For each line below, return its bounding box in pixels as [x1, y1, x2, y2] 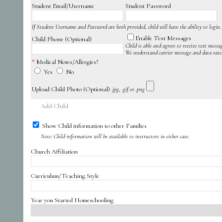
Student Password [125, 1, 171, 10]
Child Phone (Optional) [32, 35, 92, 43]
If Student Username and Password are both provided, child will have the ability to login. [32, 23, 221, 30]
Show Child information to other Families [42, 121, 147, 130]
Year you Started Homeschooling [31, 196, 113, 204]
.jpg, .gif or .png [111, 85, 145, 93]
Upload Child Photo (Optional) [32, 85, 111, 93]
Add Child [39, 102, 68, 110]
